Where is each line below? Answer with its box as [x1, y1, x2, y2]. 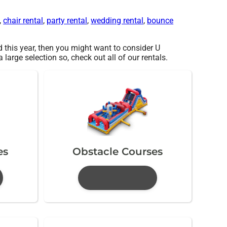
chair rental [3, 15, 44, 25]
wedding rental [91, 15, 144, 25]
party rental [47, 15, 88, 25]
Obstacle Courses [72, 145, 163, 158]
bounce [147, 15, 174, 25]
